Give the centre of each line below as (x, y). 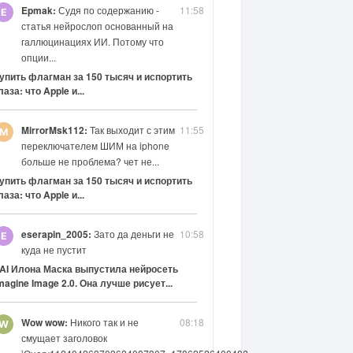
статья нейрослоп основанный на (97, 25)
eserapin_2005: (56, 234)
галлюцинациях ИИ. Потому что (92, 41)
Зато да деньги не (132, 233)
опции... (38, 57)
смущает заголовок (64, 337)
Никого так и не (103, 321)
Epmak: (38, 10)
